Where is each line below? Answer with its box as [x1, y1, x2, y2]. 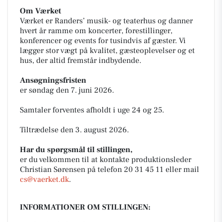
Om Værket [20, 6, 61, 16]
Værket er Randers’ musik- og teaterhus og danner [20, 16, 193, 26]
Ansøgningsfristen [20, 75, 86, 85]
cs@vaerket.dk [20, 174, 69, 184]
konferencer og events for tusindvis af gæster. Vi [20, 36, 186, 46]
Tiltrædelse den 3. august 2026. [20, 125, 129, 135]
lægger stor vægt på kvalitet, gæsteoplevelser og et [20, 46, 195, 55]
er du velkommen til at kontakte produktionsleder [20, 155, 191, 165]
